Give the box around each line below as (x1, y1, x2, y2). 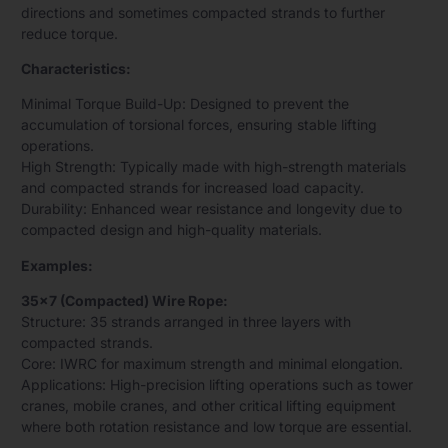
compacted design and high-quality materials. (21, 221, 322, 239)
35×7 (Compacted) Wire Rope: (21, 292, 228, 310)
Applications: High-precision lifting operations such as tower (21, 376, 413, 394)
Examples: (21, 256, 93, 274)
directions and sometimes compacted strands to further (21, 3, 385, 21)
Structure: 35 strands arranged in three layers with (21, 313, 351, 331)
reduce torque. (21, 24, 118, 42)
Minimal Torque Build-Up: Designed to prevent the (21, 95, 349, 113)
